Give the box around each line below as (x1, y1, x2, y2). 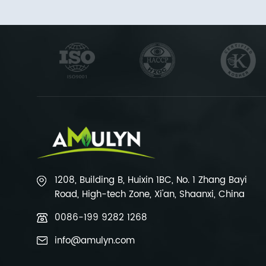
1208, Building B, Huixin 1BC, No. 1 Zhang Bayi (55, 173, 247, 188)
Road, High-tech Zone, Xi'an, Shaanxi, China (55, 187, 245, 202)
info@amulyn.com (55, 233, 135, 249)
